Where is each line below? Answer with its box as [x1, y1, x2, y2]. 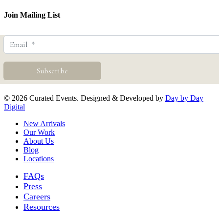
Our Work [23, 128, 55, 136]
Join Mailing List [4, 11, 60, 20]
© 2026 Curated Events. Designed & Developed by [4, 93, 165, 102]
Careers [23, 191, 50, 201]
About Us [23, 136, 54, 145]
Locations [23, 154, 54, 163]
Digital [4, 102, 25, 111]
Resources [23, 201, 60, 212]
